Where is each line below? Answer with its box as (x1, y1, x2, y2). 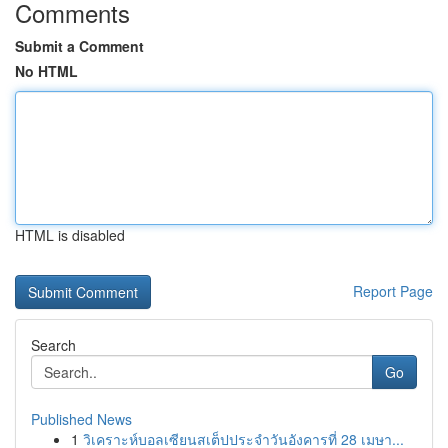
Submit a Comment (15, 36, 144, 56)
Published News (31, 409, 132, 429)
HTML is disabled (15, 225, 125, 245)
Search (31, 335, 76, 355)
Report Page (353, 281, 433, 301)
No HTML (15, 61, 78, 81)
